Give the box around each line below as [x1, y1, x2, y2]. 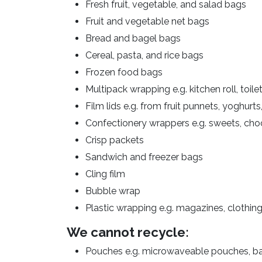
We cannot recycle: [67, 225, 189, 240]
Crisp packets [85, 135, 144, 146]
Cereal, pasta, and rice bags [85, 50, 204, 61]
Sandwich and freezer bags [85, 151, 203, 163]
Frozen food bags [85, 67, 163, 78]
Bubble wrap [85, 185, 140, 197]
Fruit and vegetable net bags [85, 16, 209, 27]
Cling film [85, 168, 125, 180]
